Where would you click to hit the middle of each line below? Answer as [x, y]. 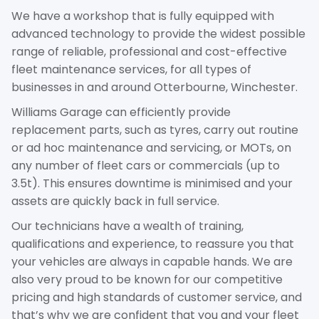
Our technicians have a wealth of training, [127, 226]
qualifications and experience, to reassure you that [153, 244]
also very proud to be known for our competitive [147, 279]
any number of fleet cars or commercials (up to [146, 166]
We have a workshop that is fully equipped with [143, 16]
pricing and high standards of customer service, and [157, 297]
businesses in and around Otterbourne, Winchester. [155, 87]
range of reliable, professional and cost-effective [149, 52]
